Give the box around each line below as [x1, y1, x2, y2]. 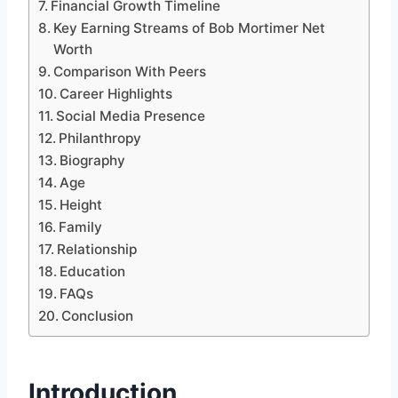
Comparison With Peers [53, 62, 207, 80]
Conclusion [61, 306, 134, 324]
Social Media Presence [56, 107, 206, 124]
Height [60, 195, 103, 213]
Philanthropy [59, 129, 142, 147]
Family [59, 218, 103, 235]
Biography [60, 151, 126, 169]
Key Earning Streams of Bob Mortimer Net [53, 19, 326, 36]
